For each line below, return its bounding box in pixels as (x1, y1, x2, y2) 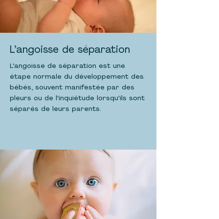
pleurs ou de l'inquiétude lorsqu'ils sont (10, 95, 145, 102)
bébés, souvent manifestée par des (10, 84, 134, 91)
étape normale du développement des (10, 73, 144, 81)
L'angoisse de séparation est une (10, 63, 125, 70)
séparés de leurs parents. (10, 106, 101, 113)
